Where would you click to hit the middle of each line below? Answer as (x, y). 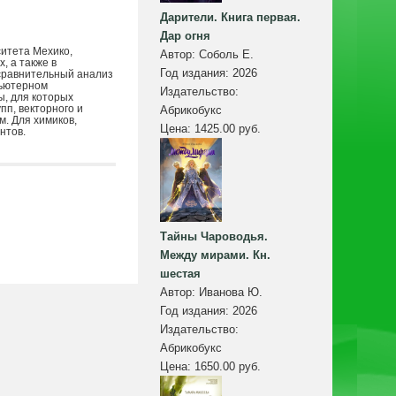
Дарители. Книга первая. (230, 18)
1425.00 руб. (228, 129)
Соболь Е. (226, 55)
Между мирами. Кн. (215, 255)
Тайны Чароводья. (214, 237)
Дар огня (185, 36)
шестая (180, 274)
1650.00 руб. (228, 367)
